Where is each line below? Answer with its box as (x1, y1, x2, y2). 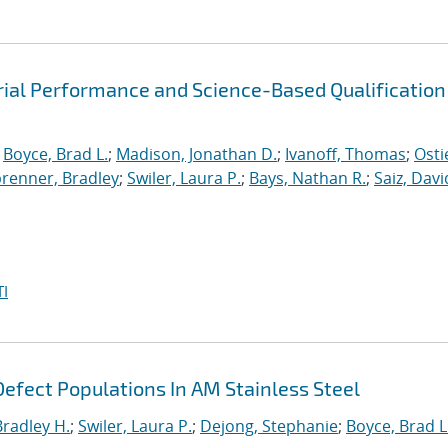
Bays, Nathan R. (249, 167, 366, 189)
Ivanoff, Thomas (285, 143, 406, 165)
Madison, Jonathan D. (116, 143, 277, 165)
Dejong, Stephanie (200, 415, 338, 437)
